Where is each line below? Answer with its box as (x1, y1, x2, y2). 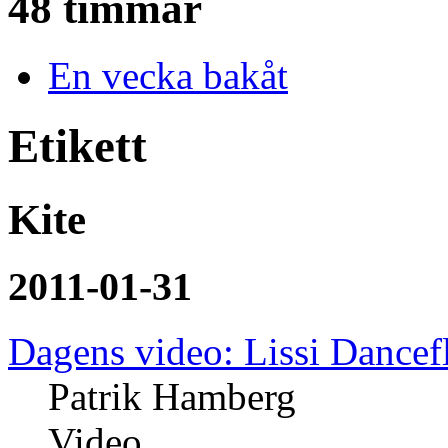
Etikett (8, 120, 147, 173)
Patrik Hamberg (48, 375, 296, 419)
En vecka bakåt (48, 53, 288, 97)
